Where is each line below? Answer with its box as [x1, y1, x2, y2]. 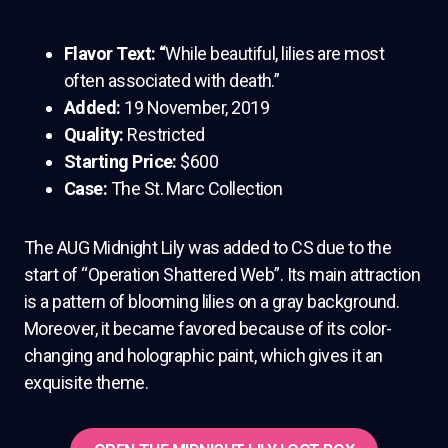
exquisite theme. [24, 371, 149, 393]
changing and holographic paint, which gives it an [24, 344, 383, 366]
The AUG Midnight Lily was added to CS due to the [24, 236, 392, 258]
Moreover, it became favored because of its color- [24, 317, 392, 339]
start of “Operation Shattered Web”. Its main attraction [24, 263, 421, 285]
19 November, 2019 [124, 96, 270, 118]
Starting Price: [64, 150, 181, 172]
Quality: [64, 123, 128, 145]
